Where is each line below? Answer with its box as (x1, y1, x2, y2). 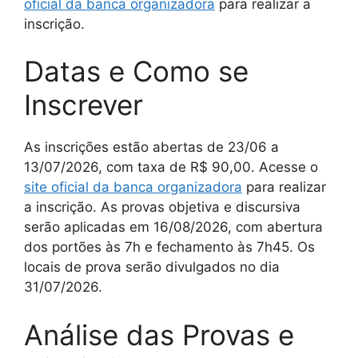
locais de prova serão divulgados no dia (24, 259, 280, 275)
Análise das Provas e (24, 317, 294, 352)
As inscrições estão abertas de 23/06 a (24, 139, 279, 155)
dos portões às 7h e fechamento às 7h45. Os (24, 239, 315, 255)
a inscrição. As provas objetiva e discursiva (24, 199, 300, 215)
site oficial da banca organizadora (24, 179, 242, 195)
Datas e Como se (24, 54, 249, 88)
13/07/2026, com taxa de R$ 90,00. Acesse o (24, 159, 318, 175)
